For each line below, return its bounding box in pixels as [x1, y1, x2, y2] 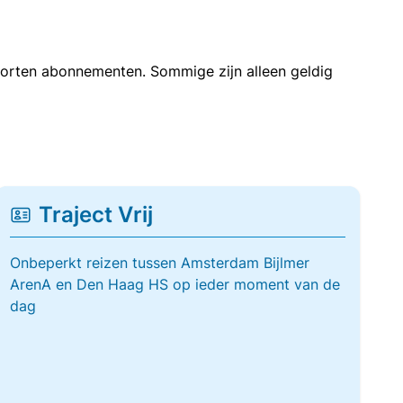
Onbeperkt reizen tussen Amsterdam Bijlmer [9, 254, 309, 272]
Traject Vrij [38, 201, 153, 228]
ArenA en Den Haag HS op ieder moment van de [9, 275, 340, 293]
